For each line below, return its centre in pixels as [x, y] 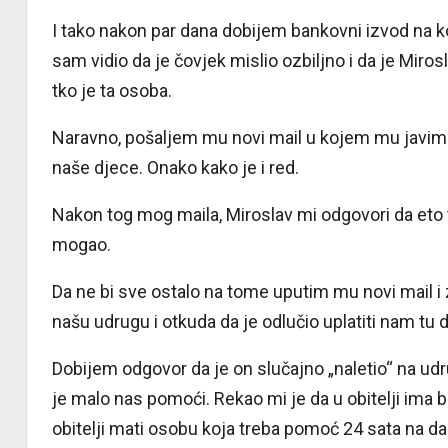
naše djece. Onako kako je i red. [175, 167]
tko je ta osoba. [112, 90]
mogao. [81, 244]
